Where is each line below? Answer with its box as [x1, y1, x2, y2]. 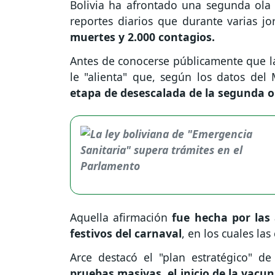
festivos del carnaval [70, 226, 182, 241]
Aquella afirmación [70, 210, 168, 225]
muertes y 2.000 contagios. [70, 29, 221, 45]
